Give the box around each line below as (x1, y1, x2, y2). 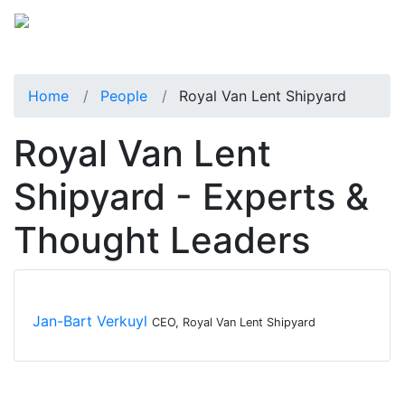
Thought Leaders (14, 217, 310, 262)
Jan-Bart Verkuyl (33, 311, 152, 330)
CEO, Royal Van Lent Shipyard (152, 315, 316, 329)
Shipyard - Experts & (14, 174, 369, 219)
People (100, 86, 147, 105)
